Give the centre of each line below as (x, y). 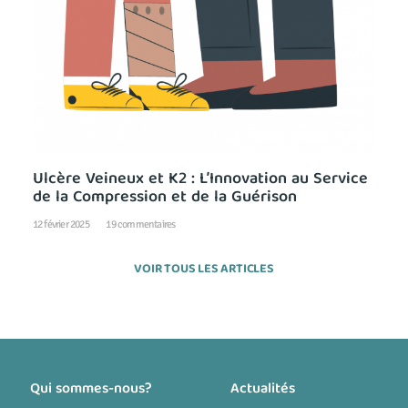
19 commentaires (140, 224)
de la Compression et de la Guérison (164, 198)
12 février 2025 (62, 224)
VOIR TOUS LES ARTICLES (204, 269)
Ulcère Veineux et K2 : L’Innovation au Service (200, 179)
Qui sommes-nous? (91, 390)
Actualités (262, 390)
